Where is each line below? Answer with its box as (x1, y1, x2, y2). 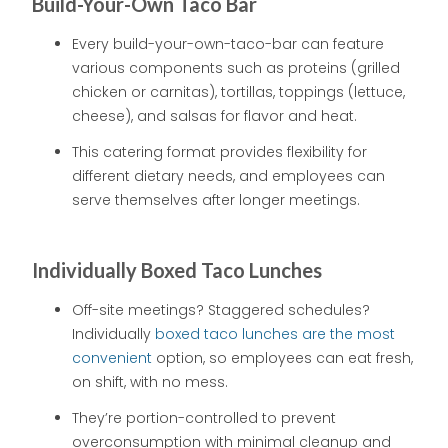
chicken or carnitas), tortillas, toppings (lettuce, (72, 82, 405, 103)
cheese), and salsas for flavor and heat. (72, 106, 357, 127)
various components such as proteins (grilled (72, 58, 400, 79)
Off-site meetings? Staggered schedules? (72, 300, 370, 321)
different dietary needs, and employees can (72, 166, 385, 187)
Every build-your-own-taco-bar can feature (72, 34, 384, 55)
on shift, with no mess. (72, 372, 228, 393)
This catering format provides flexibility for (72, 142, 367, 163)
